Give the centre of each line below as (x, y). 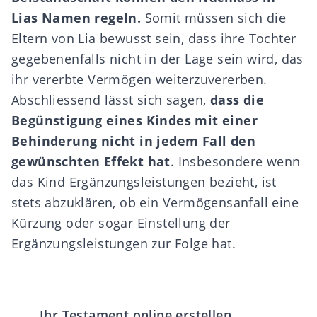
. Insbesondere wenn (235, 161)
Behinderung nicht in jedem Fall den (133, 141)
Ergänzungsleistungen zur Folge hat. (127, 243)
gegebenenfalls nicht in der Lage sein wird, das (157, 59)
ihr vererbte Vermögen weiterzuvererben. (139, 79)
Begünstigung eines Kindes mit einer (134, 120)
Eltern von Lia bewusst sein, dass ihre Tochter (154, 38)
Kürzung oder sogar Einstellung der (121, 223)
